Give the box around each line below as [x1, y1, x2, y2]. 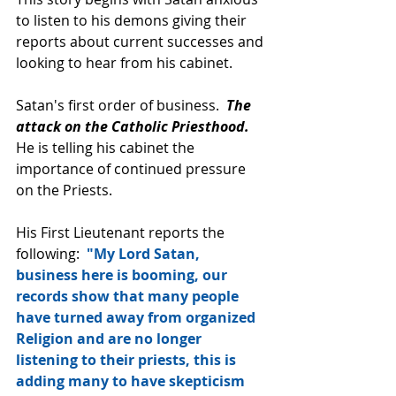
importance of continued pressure [16, 159, 249, 179]
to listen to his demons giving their [16, 11, 250, 31]
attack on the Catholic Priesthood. [16, 117, 253, 137]
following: [16, 244, 87, 264]
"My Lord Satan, [87, 244, 203, 264]
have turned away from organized [16, 308, 259, 328]
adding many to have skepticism [16, 371, 248, 392]
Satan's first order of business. [16, 95, 226, 116]
